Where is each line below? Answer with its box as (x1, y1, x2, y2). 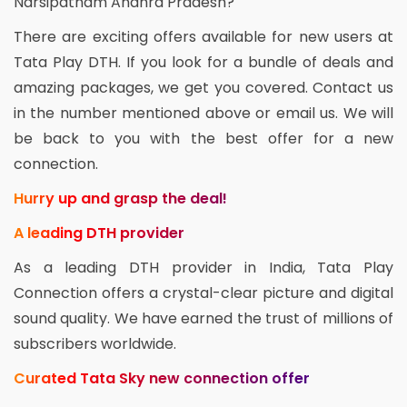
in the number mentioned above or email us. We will (14, 102, 393, 124)
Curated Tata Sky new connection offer (14, 367, 310, 389)
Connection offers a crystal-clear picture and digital (14, 282, 393, 303)
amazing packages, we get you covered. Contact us (14, 76, 393, 98)
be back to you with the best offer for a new (14, 127, 393, 149)
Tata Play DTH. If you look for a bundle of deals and (14, 51, 393, 73)
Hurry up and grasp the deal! (14, 187, 227, 209)
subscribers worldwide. (14, 333, 176, 354)
